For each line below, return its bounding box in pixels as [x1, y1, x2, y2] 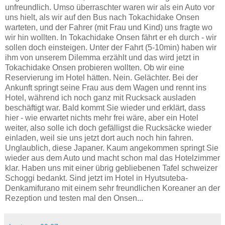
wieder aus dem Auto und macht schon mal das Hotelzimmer [5, 153, 220, 162]
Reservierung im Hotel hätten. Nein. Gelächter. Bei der [5, 73, 198, 82]
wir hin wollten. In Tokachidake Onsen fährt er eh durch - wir [5, 33, 216, 42]
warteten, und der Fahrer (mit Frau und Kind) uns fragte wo [5, 23, 212, 32]
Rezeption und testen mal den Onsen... [5, 193, 143, 202]
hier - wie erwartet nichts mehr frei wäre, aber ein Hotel [5, 113, 198, 122]
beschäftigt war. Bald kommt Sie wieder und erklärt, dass [5, 103, 205, 112]
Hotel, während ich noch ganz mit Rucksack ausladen [5, 93, 196, 102]
